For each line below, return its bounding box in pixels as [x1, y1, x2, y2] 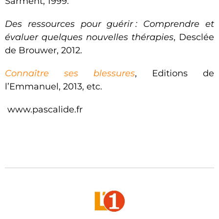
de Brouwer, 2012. [5, 45, 82, 56]
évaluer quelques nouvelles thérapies [5, 32, 174, 43]
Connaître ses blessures [5, 68, 135, 79]
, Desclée [174, 32, 214, 43]
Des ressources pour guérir [5, 19, 133, 30]
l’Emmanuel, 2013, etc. [5, 81, 102, 92]
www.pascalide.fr [5, 104, 83, 115]
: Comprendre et [135, 19, 215, 30]
